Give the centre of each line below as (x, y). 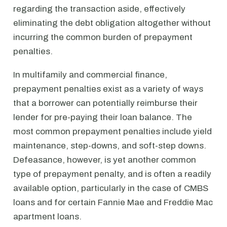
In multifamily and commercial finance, (90, 75)
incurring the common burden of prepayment (103, 37)
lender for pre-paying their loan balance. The (103, 117)
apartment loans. (47, 217)
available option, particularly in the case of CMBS (111, 188)
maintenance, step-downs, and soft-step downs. (110, 146)
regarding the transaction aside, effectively (99, 9)
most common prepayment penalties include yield (112, 131)
